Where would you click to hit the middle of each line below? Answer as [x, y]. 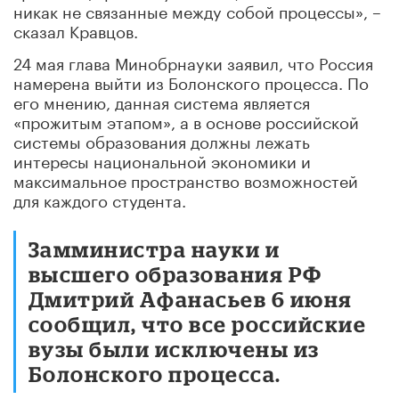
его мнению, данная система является [162, 100]
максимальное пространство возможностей [186, 179]
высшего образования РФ [175, 273]
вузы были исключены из [174, 348]
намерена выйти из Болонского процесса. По [191, 81]
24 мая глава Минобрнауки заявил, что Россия [193, 61]
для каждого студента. [100, 198]
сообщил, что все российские [198, 323]
